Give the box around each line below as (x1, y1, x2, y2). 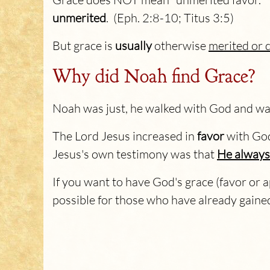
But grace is (52, 38, 115, 53)
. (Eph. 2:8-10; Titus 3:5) (106, 10, 234, 25)
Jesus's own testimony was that (52, 146, 217, 162)
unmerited (52, 10, 106, 25)
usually (115, 38, 152, 53)
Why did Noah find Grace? (52, 63, 256, 88)
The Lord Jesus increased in (52, 128, 197, 143)
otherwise (152, 38, 209, 53)
